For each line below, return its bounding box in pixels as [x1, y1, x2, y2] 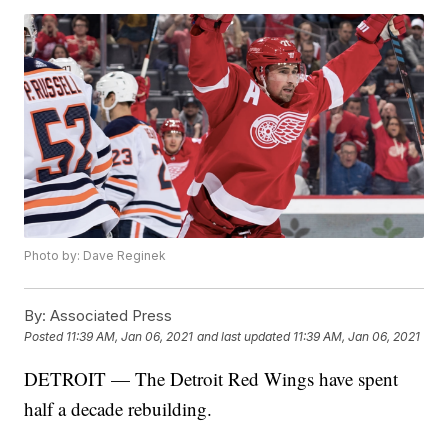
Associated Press [46, 306, 173, 326]
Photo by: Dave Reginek [24, 248, 167, 264]
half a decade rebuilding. [24, 396, 213, 422]
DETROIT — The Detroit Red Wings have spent [24, 366, 399, 392]
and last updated [197, 329, 291, 345]
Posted [24, 329, 67, 345]
